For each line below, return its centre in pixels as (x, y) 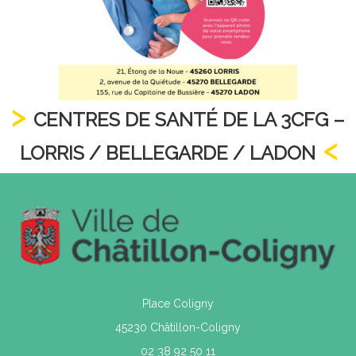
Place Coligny (178, 303)
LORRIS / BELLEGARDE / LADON (167, 153)
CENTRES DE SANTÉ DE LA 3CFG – (189, 120)
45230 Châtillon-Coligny (178, 327)
